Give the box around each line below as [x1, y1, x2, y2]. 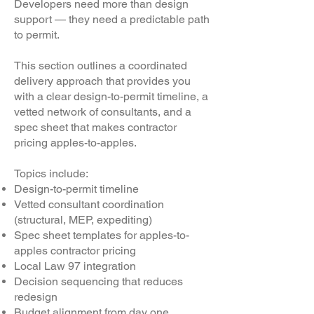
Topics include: [14, 167, 88, 180]
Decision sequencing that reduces [14, 275, 183, 288]
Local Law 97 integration [14, 259, 136, 273]
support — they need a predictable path [14, 13, 210, 26]
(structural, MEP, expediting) [14, 213, 152, 226]
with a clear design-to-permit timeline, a [14, 90, 208, 103]
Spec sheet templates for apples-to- [14, 228, 189, 242]
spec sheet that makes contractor [14, 121, 177, 134]
